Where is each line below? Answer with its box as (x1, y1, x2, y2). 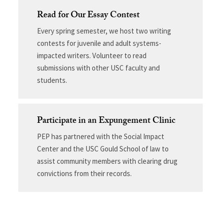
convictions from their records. (37, 168, 132, 178)
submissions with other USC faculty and (37, 63, 160, 73)
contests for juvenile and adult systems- (37, 38, 161, 48)
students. (37, 75, 67, 85)
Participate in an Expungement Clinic (37, 113, 176, 129)
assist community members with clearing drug (37, 156, 178, 166)
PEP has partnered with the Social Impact (37, 131, 164, 141)
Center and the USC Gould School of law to (37, 144, 169, 153)
